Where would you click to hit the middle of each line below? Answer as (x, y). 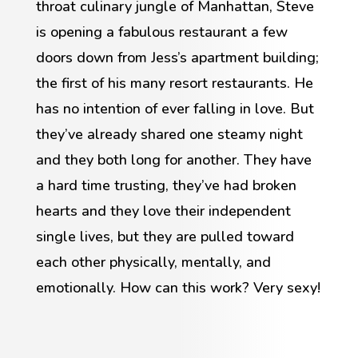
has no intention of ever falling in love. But (175, 108)
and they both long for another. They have (173, 159)
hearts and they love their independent (163, 211)
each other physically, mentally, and (153, 262)
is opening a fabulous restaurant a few (161, 32)
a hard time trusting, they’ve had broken (166, 185)
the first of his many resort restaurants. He (174, 83)
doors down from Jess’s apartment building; (177, 57)
